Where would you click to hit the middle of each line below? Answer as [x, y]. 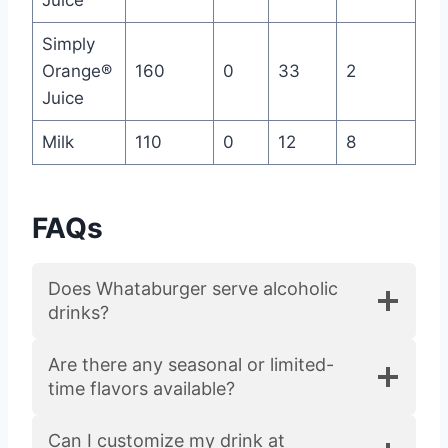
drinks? [78, 312]
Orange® [76, 70]
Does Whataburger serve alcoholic [193, 288]
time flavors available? [141, 388]
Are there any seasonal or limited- [191, 364]
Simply [68, 43]
